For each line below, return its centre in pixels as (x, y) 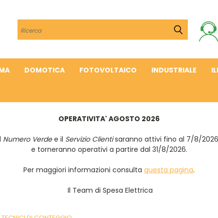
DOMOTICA (45, 70)
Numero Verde (27, 139)
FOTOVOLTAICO (108, 70)
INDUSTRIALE (174, 70)
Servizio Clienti (89, 139)
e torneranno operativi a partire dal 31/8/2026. (109, 149)
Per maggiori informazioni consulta (84, 170)
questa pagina (169, 170)
